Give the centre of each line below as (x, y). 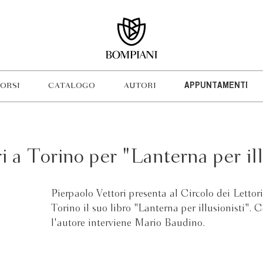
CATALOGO (72, 86)
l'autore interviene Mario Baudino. (128, 223)
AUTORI (140, 86)
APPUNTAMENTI (216, 86)
